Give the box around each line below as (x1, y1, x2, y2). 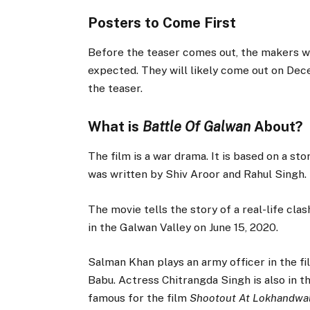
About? (250, 118, 304, 136)
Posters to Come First (88, 14, 237, 31)
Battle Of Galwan (143, 118, 251, 136)
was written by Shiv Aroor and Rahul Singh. (88, 167, 307, 181)
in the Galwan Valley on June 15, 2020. (88, 220, 279, 234)
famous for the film (88, 291, 190, 304)
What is (88, 118, 143, 136)
